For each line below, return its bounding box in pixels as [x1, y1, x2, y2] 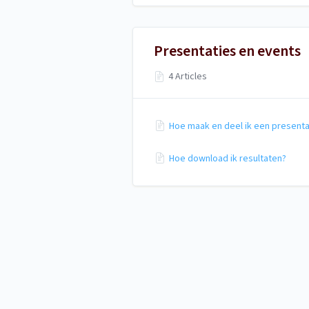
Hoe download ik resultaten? [169, 151, 286, 166]
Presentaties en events [154, 40, 301, 63]
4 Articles [168, 70, 208, 84]
